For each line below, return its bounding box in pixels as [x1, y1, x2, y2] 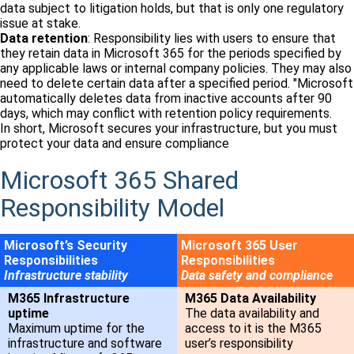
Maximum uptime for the [8, 321, 145, 337]
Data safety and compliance [181, 268, 333, 284]
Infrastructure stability [4, 268, 128, 284]
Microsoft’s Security [4, 238, 127, 254]
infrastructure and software [8, 336, 162, 352]
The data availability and [185, 306, 319, 322]
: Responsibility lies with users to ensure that [88, 31, 336, 47]
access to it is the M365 [185, 321, 322, 337]
